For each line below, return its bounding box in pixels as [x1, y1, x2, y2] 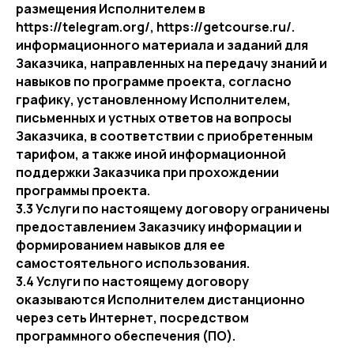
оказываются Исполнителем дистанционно [16, 291, 305, 308]
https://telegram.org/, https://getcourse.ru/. [16, 18, 297, 36]
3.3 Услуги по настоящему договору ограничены [16, 200, 330, 217]
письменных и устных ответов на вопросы [16, 109, 292, 126]
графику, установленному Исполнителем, [16, 91, 291, 108]
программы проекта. [16, 182, 150, 199]
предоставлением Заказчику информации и [16, 218, 302, 235]
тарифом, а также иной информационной [16, 145, 286, 163]
